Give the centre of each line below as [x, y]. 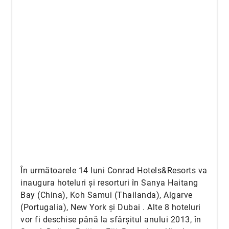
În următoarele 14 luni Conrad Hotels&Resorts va [114, 171]
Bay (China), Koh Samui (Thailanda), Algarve [107, 195]
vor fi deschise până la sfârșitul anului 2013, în [111, 220]
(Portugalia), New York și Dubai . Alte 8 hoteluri [111, 208]
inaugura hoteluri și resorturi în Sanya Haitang [109, 183]
